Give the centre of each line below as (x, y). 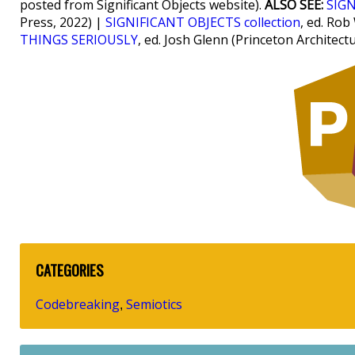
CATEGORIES (70, 270)
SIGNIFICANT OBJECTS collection (203, 22)
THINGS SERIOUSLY (79, 40)
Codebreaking (78, 304)
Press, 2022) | (63, 22)
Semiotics (154, 304)
